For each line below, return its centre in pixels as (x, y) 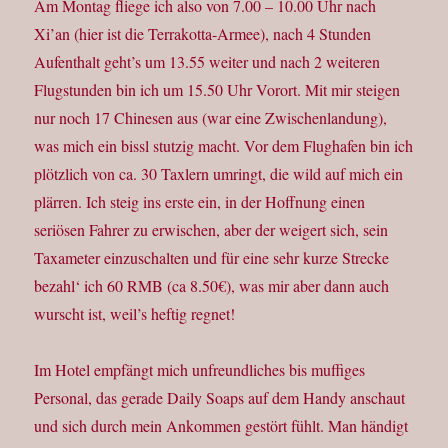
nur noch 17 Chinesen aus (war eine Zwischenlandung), (211, 118)
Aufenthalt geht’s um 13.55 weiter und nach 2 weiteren (210, 62)
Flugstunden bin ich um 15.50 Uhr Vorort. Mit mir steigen (217, 90)
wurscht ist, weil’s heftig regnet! (135, 314)
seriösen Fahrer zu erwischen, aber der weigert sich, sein (211, 230)
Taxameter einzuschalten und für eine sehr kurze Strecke (212, 258)
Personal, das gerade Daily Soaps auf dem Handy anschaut (220, 398)
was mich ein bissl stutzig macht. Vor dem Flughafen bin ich (224, 146)
